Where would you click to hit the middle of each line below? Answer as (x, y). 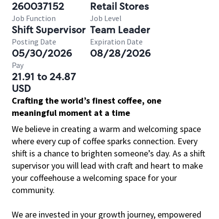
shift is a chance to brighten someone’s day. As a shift (109, 153)
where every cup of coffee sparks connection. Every (105, 141)
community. (33, 190)
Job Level (106, 18)
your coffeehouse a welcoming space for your (94, 178)
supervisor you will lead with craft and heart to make (107, 165)
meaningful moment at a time (71, 113)
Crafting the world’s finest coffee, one (87, 100)
